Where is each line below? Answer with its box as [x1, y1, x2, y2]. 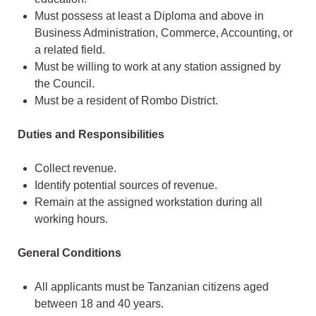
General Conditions [18, 247, 121, 260]
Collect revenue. [35, 162, 116, 175]
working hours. [35, 213, 108, 226]
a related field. [35, 44, 105, 56]
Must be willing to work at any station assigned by [35, 61, 281, 73]
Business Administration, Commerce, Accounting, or [35, 27, 293, 39]
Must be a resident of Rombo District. [35, 95, 218, 107]
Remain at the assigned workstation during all [35, 196, 262, 209]
